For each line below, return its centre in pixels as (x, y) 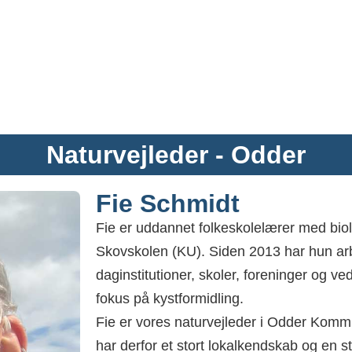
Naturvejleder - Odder (176, 154)
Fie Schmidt (168, 203)
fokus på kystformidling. (170, 298)
